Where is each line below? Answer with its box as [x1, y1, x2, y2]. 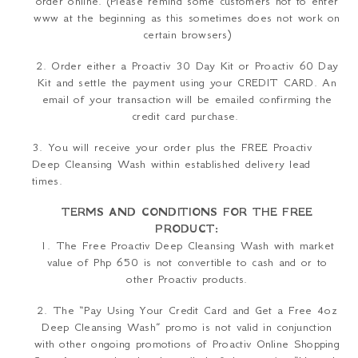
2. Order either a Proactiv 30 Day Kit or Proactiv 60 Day [35, 58, 339, 74]
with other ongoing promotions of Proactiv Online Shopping [34, 336, 340, 352]
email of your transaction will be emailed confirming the [42, 92, 332, 107]
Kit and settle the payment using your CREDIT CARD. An [38, 75, 336, 90]
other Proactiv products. [126, 272, 248, 287]
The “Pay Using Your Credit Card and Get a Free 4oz [52, 303, 337, 318]
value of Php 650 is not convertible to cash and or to [46, 255, 328, 270]
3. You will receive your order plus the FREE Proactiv [32, 140, 312, 155]
